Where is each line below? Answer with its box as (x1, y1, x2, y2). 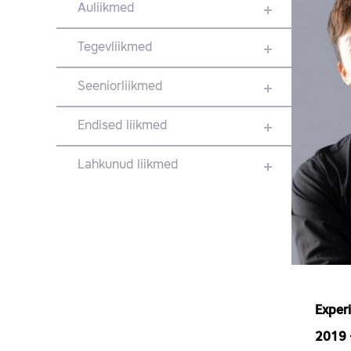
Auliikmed (78, 2, 134, 15)
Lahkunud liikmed (78, 159, 178, 172)
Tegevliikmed (78, 42, 152, 54)
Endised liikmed (78, 120, 167, 132)
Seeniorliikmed (78, 81, 162, 93)
